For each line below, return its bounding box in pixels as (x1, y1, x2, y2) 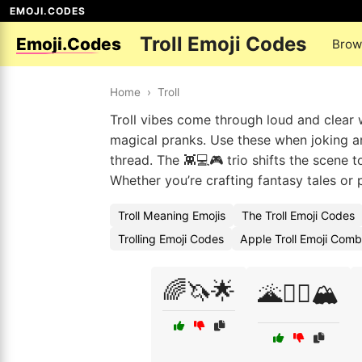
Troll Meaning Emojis (118, 208, 225, 222)
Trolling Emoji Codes (118, 232, 224, 246)
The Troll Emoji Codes (242, 208, 355, 222)
